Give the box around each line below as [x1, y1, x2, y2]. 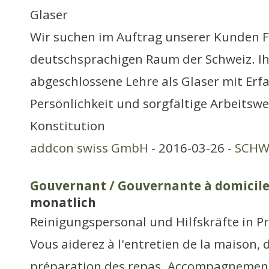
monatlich [30, 194, 96, 211]
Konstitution [30, 117, 105, 134]
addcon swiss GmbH [30, 139, 148, 156]
